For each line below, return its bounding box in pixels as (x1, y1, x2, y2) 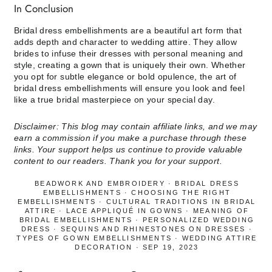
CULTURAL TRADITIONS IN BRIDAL (106, 197, 256, 205)
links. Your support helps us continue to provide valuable (14, 144, 242, 154)
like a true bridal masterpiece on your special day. (14, 94, 215, 104)
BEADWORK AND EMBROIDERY (35, 179, 165, 187)
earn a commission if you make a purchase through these (14, 132, 246, 143)
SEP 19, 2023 (143, 243, 199, 251)
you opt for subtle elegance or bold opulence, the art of (14, 71, 237, 81)
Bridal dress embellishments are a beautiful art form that (14, 25, 242, 35)
